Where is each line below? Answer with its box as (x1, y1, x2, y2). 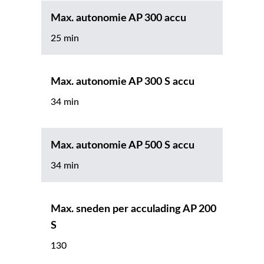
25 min (51, 34, 79, 44)
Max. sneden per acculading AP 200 (51, 204, 216, 215)
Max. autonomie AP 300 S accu (51, 77, 194, 88)
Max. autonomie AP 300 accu (51, 13, 186, 24)
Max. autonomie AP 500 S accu (51, 140, 194, 151)
